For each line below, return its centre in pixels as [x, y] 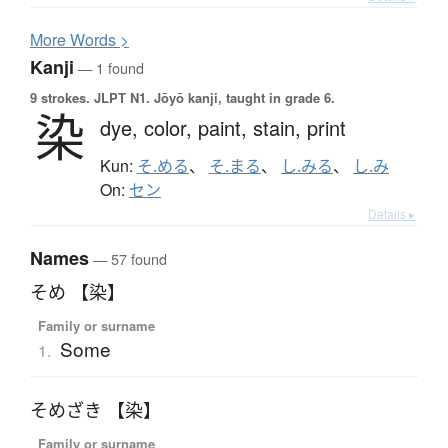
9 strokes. [60, 98]
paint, [225, 128]
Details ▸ [391, 214]
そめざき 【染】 [95, 410]
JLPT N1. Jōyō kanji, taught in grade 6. [212, 98]
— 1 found [109, 68]
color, [171, 128]
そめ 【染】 [77, 292]
